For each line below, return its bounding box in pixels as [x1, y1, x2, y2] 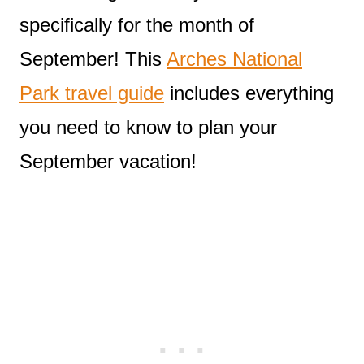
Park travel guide [19, 81, 164, 104]
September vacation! [19, 149, 197, 172]
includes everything [164, 81, 334, 104]
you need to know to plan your [19, 115, 277, 138]
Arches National [167, 47, 302, 70]
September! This [19, 47, 167, 70]
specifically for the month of [19, 13, 254, 36]
